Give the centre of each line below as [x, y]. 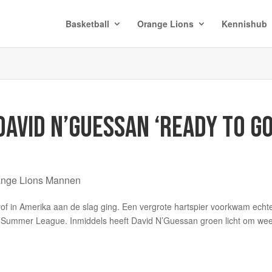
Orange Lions [165, 24]
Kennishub [244, 24]
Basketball [87, 24]
